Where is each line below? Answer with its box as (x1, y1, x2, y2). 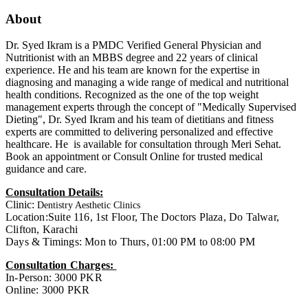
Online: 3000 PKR (5, 284, 90, 296)
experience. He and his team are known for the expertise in (5, 64, 260, 76)
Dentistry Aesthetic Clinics (37, 200, 140, 211)
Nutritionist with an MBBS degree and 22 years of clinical (5, 52, 258, 64)
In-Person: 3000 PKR (5, 272, 102, 284)
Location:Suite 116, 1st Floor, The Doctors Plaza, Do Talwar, (5, 211, 280, 223)
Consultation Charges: (5, 259, 117, 272)
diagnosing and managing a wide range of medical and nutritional (5, 76, 289, 89)
